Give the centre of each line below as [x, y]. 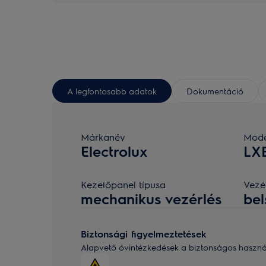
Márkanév [103, 137]
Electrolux [114, 151]
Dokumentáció [215, 91]
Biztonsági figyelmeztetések [144, 234]
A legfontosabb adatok [112, 91]
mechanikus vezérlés [151, 198]
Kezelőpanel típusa [123, 184]
